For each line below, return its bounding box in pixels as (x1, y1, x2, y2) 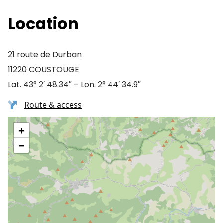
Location (8, 12, 79, 35)
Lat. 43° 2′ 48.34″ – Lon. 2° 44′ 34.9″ (8, 79, 141, 90)
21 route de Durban (8, 49, 82, 60)
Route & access (24, 99, 82, 110)
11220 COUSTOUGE (8, 64, 79, 75)
